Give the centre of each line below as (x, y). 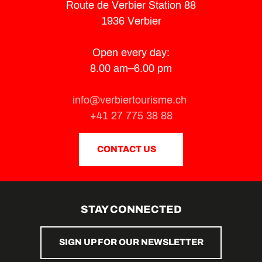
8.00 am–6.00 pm (131, 68)
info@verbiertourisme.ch (131, 100)
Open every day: (131, 52)
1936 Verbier (131, 21)
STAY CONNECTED (131, 209)
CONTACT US (127, 149)
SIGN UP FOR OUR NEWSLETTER (131, 242)
